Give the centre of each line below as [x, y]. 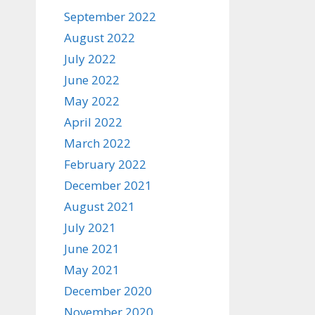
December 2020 [108, 291]
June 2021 [92, 249]
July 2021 [90, 227]
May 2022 [92, 101]
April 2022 [93, 122]
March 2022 [97, 143]
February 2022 [105, 164]
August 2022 [99, 38]
